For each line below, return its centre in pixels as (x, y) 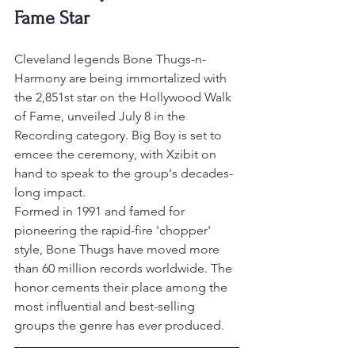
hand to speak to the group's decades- (124, 174)
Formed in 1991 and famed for (101, 212)
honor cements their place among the (122, 288)
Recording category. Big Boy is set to (120, 136)
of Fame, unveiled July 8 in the (101, 116)
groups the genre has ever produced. (119, 326)
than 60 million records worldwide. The (125, 269)
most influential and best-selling (106, 307)
